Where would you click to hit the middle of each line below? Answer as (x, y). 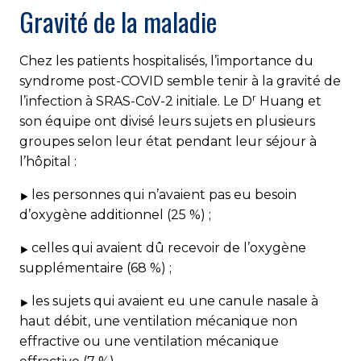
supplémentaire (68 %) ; (95, 268)
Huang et (289, 102)
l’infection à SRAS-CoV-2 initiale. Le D (136, 102)
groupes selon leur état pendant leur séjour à (168, 142)
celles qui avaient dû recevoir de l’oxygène (169, 248)
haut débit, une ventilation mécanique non (158, 322)
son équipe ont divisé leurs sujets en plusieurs (167, 122)
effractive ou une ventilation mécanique (149, 342)
